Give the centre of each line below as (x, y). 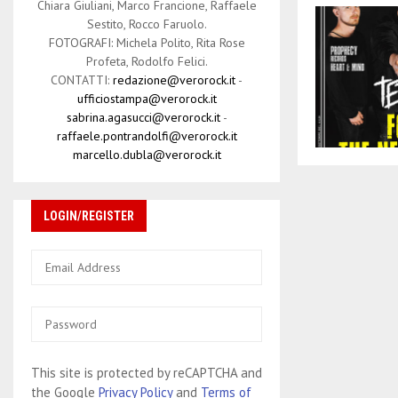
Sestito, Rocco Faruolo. (147, 24)
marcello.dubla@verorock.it (147, 154)
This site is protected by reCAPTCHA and (147, 372)
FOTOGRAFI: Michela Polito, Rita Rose (147, 42)
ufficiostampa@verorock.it (147, 98)
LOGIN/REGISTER (89, 215)
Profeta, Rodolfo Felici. (147, 61)
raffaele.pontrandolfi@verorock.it (147, 135)
